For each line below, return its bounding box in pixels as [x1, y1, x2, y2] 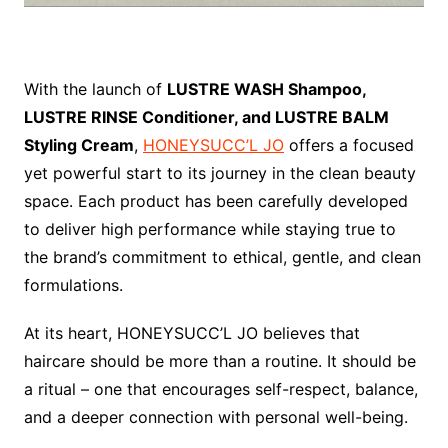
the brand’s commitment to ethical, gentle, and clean [23, 247, 421, 268]
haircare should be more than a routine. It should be [23, 351, 416, 372]
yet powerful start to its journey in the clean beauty [23, 163, 416, 184]
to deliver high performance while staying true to [23, 219, 396, 240]
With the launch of [23, 79, 167, 100]
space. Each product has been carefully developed [23, 191, 408, 212]
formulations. [23, 275, 123, 296]
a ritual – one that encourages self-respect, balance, [23, 379, 418, 400]
